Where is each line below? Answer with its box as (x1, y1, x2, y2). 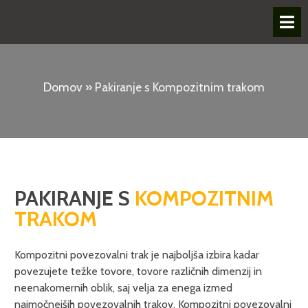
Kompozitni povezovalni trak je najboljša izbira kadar (14, 248, 259, 261)
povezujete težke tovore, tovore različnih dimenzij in (14, 265, 262, 278)
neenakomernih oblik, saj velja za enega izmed (14, 281, 232, 294)
